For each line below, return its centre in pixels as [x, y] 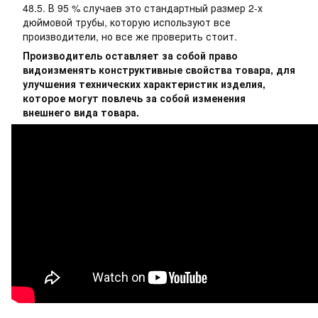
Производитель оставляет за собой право [130, 55]
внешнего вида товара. [82, 112]
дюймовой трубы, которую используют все [127, 22]
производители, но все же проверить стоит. [130, 36]
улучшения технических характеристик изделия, [144, 84]
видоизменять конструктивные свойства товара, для [159, 70]
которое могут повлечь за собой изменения [134, 98]
